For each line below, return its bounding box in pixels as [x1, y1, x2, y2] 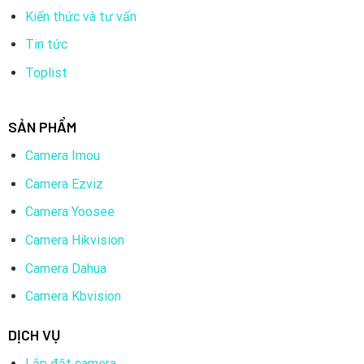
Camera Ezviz [24, 175, 103, 192]
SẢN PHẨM [7, 118, 76, 136]
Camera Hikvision [24, 232, 124, 248]
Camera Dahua [24, 260, 106, 276]
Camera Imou [24, 148, 100, 164]
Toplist [24, 64, 67, 80]
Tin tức [24, 37, 67, 53]
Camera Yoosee [24, 204, 115, 220]
